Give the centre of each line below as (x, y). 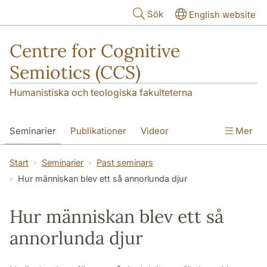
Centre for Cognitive (95, 51)
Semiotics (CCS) (75, 72)
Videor (155, 131)
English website (222, 15)
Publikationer (98, 131)
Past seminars (125, 163)
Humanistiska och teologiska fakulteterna (101, 93)
